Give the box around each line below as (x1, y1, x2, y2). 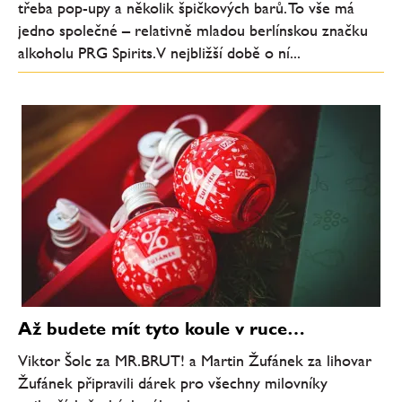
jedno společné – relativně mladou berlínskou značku (18, 21, 368, 39)
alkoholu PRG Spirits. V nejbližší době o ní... (18, 43, 301, 62)
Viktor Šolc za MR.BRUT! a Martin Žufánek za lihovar (18, 351, 371, 370)
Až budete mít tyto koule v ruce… (18, 317, 305, 339)
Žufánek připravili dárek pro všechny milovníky (18, 373, 328, 392)
